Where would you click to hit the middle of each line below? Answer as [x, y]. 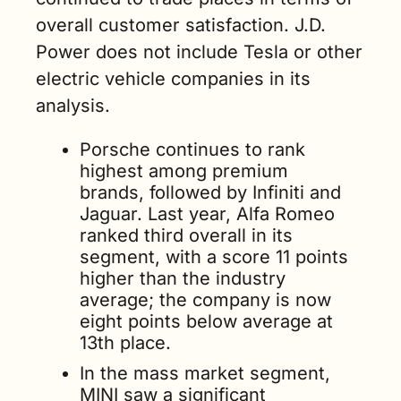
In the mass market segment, [205, 373]
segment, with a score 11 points [214, 257]
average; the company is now [205, 300]
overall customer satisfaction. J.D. [181, 25]
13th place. [125, 343]
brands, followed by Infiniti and [210, 192]
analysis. [73, 106]
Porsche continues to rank [192, 149]
